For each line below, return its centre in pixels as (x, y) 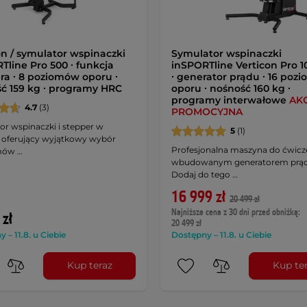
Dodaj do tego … (204, 174)
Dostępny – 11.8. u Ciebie (221, 234)
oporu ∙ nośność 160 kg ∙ (231, 88)
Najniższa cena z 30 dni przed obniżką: (235, 212)
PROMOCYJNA (207, 111)
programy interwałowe (230, 100)
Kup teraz (89, 266)
